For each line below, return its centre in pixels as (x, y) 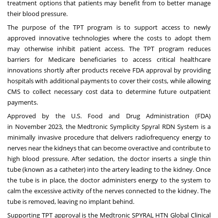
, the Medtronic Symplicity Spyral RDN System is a (136, 126)
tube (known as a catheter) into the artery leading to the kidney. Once (109, 169)
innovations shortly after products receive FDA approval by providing (109, 70)
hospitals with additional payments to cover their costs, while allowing (109, 81)
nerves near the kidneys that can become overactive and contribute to (109, 148)
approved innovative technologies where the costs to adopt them (109, 38)
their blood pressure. (37, 13)
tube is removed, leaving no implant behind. (72, 201)
